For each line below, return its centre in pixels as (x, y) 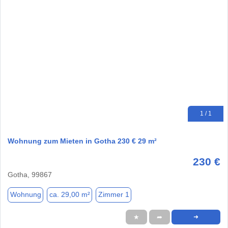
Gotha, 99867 (30, 174)
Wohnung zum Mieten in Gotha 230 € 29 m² (82, 141)
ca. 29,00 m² (69, 195)
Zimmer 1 (113, 195)
